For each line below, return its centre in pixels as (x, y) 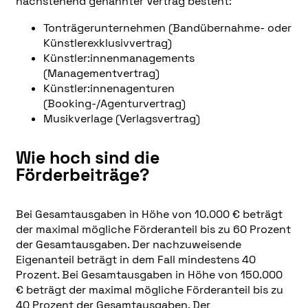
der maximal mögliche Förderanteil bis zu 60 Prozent (153, 229)
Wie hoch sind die (87, 158)
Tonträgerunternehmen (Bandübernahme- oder (167, 27)
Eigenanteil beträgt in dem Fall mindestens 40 (135, 259)
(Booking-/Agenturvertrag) (114, 103)
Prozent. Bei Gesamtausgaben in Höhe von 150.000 (149, 274)
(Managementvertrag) (101, 73)
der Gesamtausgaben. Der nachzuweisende (128, 244)
